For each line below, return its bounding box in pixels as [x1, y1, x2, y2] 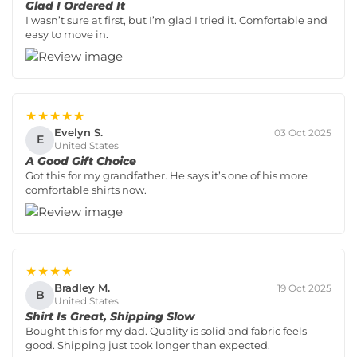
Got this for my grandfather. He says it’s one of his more [25, 168, 308, 182]
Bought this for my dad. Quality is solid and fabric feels [25, 324, 307, 337]
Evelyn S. [54, 126, 103, 139]
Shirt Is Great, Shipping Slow [25, 308, 194, 324]
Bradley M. [54, 281, 110, 295]
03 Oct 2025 [274, 126, 331, 139]
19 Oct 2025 [277, 281, 331, 294]
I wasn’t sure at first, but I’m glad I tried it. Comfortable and [25, 13, 328, 26]
